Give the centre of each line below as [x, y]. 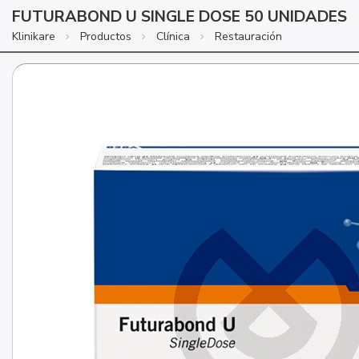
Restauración [248, 37]
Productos [106, 37]
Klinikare [34, 37]
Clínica [173, 37]
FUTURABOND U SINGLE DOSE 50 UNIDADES [179, 17]
